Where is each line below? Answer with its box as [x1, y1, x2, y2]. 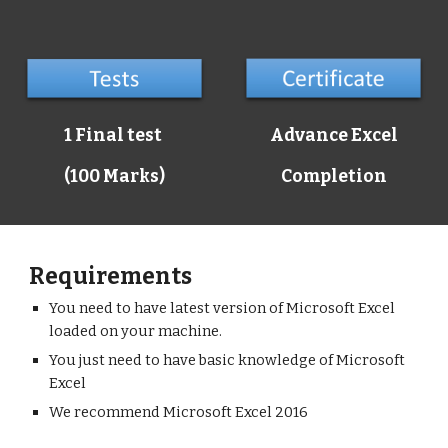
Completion [280, 165, 387, 187]
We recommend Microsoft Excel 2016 [49, 403, 309, 421]
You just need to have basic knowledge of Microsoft [49, 351, 406, 369]
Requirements [29, 263, 193, 290]
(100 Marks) [64, 165, 165, 187]
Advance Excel [269, 124, 398, 146]
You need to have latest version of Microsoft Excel [49, 299, 396, 317]
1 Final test [64, 124, 165, 146]
